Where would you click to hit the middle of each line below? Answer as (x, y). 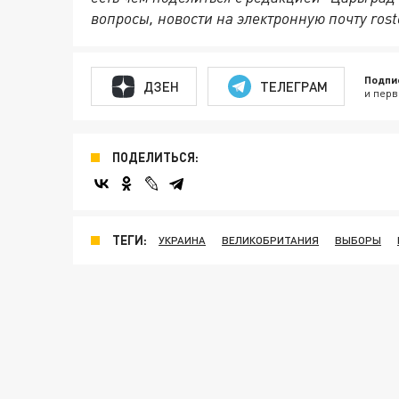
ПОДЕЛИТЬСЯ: (155, 158)
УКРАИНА (182, 240)
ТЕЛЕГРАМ (293, 86)
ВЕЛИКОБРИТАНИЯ (270, 240)
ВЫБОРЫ (358, 240)
